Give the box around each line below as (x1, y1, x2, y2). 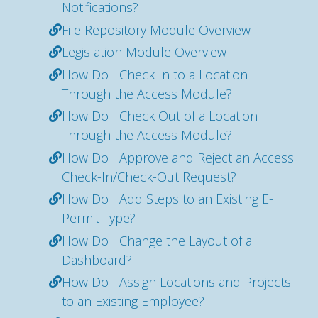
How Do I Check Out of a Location (62, 107, 258, 124)
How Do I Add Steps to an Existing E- (62, 190, 273, 207)
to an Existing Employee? (62, 292, 204, 309)
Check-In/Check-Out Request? (62, 168, 236, 185)
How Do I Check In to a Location (62, 65, 248, 83)
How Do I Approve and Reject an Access (62, 148, 294, 166)
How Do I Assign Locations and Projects (62, 273, 291, 290)
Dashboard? (62, 251, 132, 268)
